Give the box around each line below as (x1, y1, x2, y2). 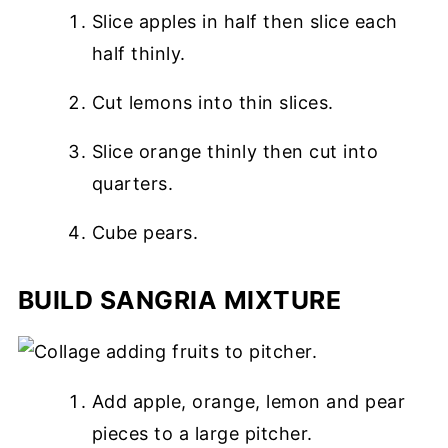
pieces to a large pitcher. (91, 423, 313, 445)
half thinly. (91, 43, 186, 65)
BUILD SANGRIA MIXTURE (17, 285, 342, 316)
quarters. (91, 173, 174, 195)
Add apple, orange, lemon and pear (91, 391, 406, 413)
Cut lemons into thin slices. (91, 92, 334, 114)
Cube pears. (91, 222, 199, 244)
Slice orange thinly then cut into (91, 141, 379, 163)
